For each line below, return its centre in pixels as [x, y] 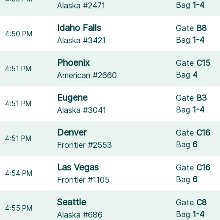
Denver [72, 132]
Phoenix [74, 63]
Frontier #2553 [85, 145]
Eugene [72, 97]
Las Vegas [78, 167]
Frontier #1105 [83, 180]
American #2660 [87, 75]
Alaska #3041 [82, 110]
